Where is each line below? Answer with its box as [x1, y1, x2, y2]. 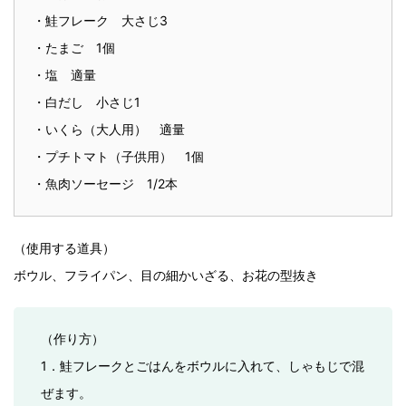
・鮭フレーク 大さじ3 [33, 13, 168, 28]
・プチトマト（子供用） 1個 [33, 149, 204, 164]
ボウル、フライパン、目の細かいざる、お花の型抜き [14, 267, 318, 283]
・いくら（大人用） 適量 [33, 121, 185, 137]
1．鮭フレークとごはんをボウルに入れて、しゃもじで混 [41, 358, 364, 373]
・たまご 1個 [33, 40, 115, 55]
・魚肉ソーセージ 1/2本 [33, 176, 178, 191]
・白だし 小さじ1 [33, 94, 140, 110]
